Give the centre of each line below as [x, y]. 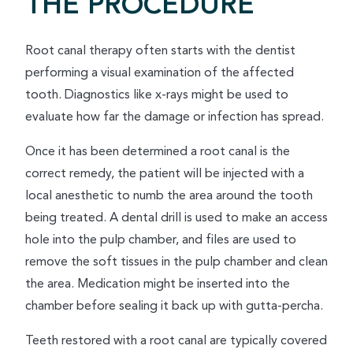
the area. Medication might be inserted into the [158, 284]
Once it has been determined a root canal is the [158, 151]
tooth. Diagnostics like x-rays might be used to [157, 95]
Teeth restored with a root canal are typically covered [176, 340]
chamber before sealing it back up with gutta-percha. [174, 306]
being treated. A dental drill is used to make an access [176, 217]
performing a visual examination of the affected [160, 72]
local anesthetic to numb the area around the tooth [169, 195]
